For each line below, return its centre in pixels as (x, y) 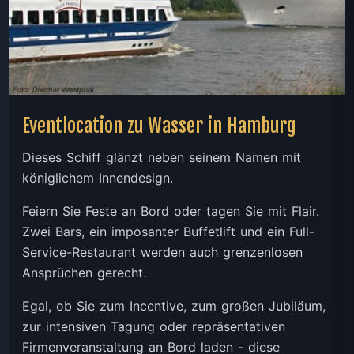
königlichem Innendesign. (98, 177)
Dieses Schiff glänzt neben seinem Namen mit (162, 157)
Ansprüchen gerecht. (84, 272)
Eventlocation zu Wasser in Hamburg (159, 125)
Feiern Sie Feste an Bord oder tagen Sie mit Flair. (171, 211)
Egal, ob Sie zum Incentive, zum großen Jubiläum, (174, 305)
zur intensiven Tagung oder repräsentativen (154, 326)
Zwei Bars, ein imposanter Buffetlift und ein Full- (168, 231)
